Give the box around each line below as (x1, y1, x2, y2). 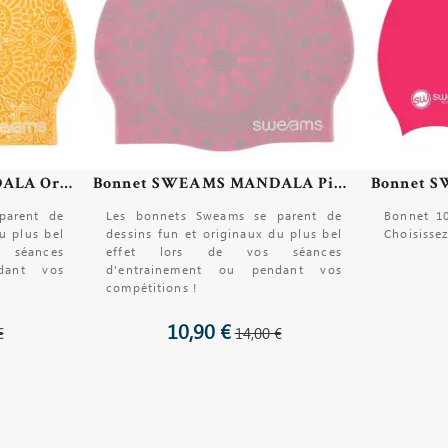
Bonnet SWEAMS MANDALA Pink (334, 172, 347, 194)
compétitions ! (106, 278, 198, 298)
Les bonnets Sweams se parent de (106, 206, 342, 226)
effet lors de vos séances (106, 242, 342, 262)
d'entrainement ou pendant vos (106, 260, 342, 280)
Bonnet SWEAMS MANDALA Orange (60, 172, 73, 194)
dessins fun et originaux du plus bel (106, 224, 342, 244)
